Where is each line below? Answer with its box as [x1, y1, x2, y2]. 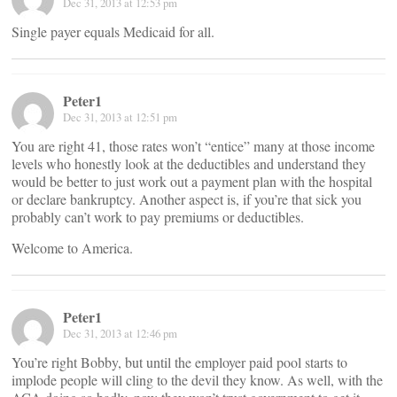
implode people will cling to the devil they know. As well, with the [12, 370, 383, 389]
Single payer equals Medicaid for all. [12, 22, 214, 41]
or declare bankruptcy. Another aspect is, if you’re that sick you [12, 190, 362, 208]
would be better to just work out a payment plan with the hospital [12, 172, 372, 191]
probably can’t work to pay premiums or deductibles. [12, 207, 304, 226]
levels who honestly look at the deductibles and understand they [12, 154, 366, 173]
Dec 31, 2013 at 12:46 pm [63, 325, 177, 341]
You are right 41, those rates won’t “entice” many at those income [12, 136, 375, 155]
